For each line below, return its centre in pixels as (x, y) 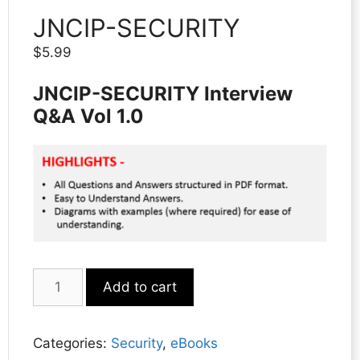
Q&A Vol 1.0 (88, 117)
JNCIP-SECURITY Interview (163, 94)
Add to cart (139, 286)
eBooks (194, 343)
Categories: (72, 343)
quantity (58, 317)
